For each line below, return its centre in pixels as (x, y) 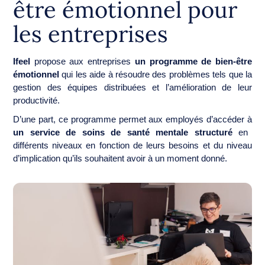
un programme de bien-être (193, 61)
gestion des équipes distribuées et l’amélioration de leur (132, 87)
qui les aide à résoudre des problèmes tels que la (156, 74)
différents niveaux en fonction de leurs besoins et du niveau (132, 145)
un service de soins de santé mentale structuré (123, 132)
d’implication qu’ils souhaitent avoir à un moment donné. (121, 158)
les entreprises (91, 33)
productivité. (38, 100)
